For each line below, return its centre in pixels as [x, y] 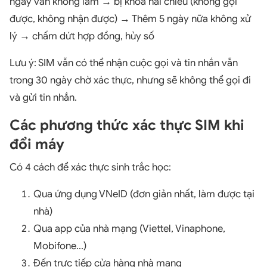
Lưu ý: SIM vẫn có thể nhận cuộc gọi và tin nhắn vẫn [124, 63]
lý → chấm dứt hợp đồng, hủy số [82, 36]
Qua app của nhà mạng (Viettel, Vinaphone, [129, 228]
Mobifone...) [60, 246]
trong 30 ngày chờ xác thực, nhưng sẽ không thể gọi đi [130, 80]
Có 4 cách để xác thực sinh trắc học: [90, 167]
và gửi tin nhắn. [43, 97]
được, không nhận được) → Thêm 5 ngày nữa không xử [130, 18]
